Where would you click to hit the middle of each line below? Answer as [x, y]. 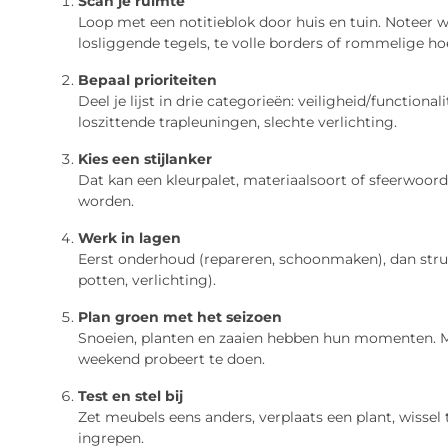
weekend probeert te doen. [171, 358]
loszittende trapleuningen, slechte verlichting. [237, 121]
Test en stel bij [130, 395]
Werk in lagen [129, 237]
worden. [106, 200]
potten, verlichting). [147, 279]
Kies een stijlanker [145, 158]
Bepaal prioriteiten [147, 79]
